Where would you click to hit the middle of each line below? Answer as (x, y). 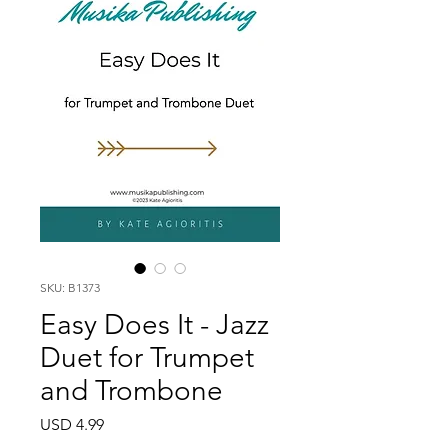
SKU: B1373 (70, 287)
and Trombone (131, 390)
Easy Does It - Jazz (154, 324)
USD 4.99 (72, 424)
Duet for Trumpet (147, 357)
